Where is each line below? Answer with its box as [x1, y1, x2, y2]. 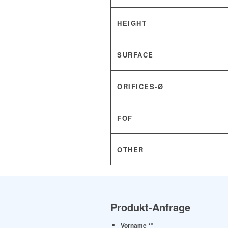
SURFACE [117, 50, 154, 60]
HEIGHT [117, 18, 147, 28]
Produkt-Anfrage [110, 199, 190, 214]
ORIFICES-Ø [117, 81, 163, 91]
